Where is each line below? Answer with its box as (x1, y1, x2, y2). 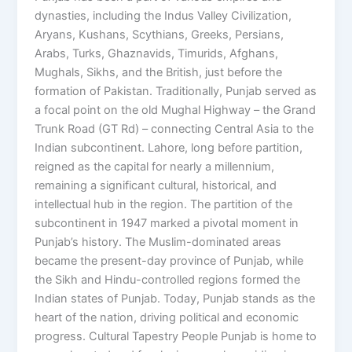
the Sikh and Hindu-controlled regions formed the (35, 273, 301, 288)
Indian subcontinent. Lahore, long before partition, (35, 141, 303, 156)
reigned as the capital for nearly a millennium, (35, 159, 275, 174)
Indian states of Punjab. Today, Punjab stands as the (35, 291, 316, 306)
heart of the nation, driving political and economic (35, 310, 299, 325)
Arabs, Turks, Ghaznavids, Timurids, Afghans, (35, 46, 279, 61)
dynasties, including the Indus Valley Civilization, (35, 9, 292, 24)
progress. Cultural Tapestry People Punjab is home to (35, 329, 317, 344)
